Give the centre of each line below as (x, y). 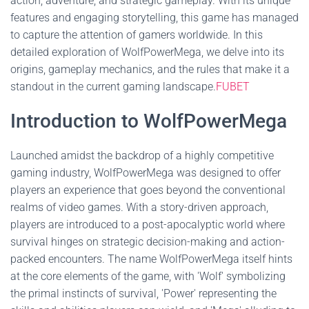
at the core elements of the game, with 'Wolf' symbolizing (148, 276)
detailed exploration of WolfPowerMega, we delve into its (147, 52)
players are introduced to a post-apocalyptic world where (148, 225)
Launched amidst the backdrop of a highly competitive (142, 156)
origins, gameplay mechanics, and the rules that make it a (150, 69)
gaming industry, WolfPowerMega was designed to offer (146, 173)
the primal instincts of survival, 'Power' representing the (143, 293)
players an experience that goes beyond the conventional (148, 190)
